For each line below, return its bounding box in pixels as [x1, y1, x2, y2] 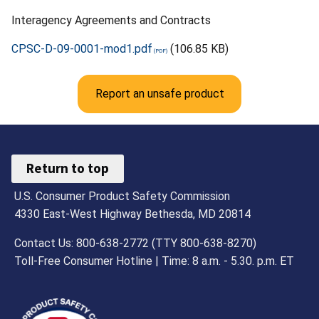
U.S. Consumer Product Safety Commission [14, 189, 231, 203]
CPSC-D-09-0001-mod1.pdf [11, 41, 152, 56]
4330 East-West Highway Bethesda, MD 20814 [14, 206, 251, 221]
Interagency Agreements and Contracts [11, 13, 211, 27]
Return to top [26, 159, 110, 177]
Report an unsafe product [95, 86, 224, 100]
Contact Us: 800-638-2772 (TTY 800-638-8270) [14, 236, 257, 250]
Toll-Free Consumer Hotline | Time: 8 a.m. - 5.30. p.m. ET [14, 253, 295, 268]
